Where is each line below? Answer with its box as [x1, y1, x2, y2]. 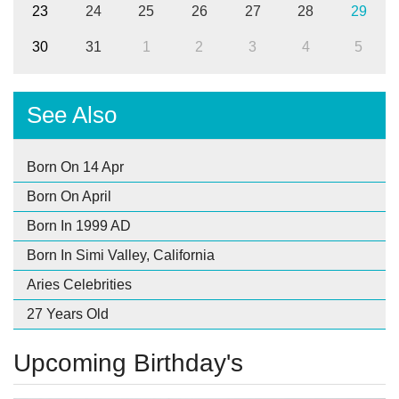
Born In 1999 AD [27, 218, 131, 234]
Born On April [27, 189, 111, 205]
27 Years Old [27, 306, 109, 322]
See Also [27, 102, 117, 129]
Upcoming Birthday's [13, 349, 243, 378]
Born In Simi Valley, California [27, 248, 215, 264]
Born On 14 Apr [27, 159, 124, 175]
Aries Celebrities [27, 277, 132, 293]
